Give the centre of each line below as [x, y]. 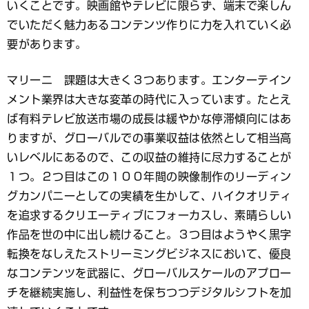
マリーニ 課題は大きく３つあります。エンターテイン [149, 80]
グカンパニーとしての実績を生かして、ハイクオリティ [149, 196]
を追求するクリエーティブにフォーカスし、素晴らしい [149, 215]
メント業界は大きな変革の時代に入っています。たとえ [149, 99]
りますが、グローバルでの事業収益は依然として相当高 [149, 138]
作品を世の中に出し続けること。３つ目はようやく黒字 [149, 234]
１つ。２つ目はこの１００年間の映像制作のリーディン [149, 176]
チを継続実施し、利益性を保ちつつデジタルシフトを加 [149, 292]
